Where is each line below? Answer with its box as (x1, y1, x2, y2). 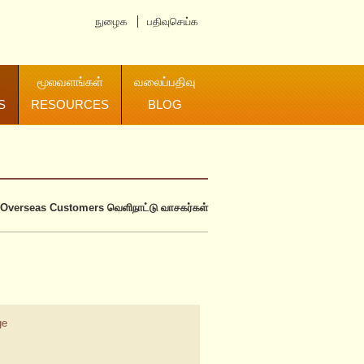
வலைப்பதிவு (134, 75, 196, 89)
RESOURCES (31, 97, 109, 111)
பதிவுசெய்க (147, 15, 199, 28)
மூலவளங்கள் (37, 75, 103, 89)
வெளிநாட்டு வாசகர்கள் (104, 201, 208, 214)
